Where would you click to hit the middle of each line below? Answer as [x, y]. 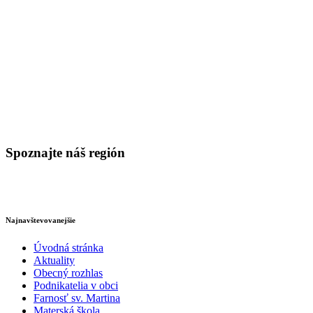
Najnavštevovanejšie [41, 220]
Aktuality [54, 261]
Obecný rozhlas [68, 273]
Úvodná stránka [68, 248]
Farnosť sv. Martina [77, 298]
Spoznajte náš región [65, 152]
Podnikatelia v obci [76, 286]
